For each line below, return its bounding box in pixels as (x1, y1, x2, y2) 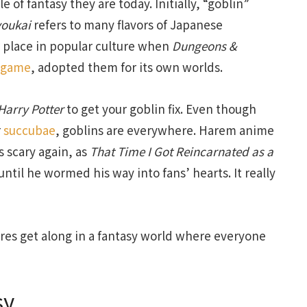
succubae (3, 121, 56, 138)
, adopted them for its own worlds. (31, 58, 223, 76)
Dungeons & (172, 37, 237, 55)
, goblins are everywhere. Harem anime (56, 121, 274, 138)
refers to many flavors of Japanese (31, 16, 223, 34)
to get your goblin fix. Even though (64, 99, 256, 117)
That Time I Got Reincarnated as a (90, 142, 273, 160)
